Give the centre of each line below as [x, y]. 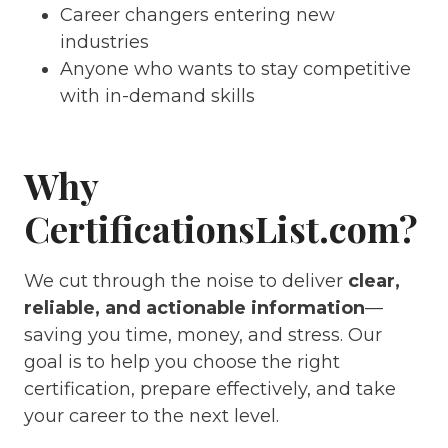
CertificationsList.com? [221, 228]
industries [104, 42]
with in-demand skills [157, 96]
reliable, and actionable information [194, 308]
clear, [374, 281]
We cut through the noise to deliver [186, 281]
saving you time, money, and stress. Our [203, 335]
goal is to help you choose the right [182, 362]
